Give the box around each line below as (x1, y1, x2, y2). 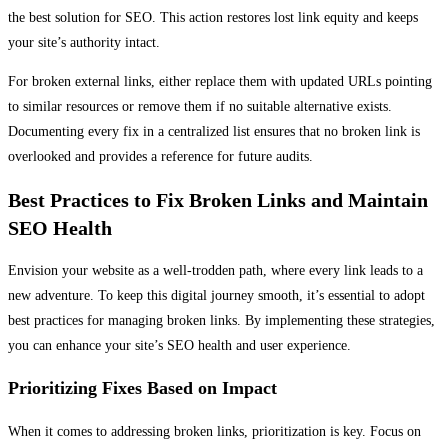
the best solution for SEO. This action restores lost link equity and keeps (8, 10, 418, 26)
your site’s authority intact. (8, 35, 160, 51)
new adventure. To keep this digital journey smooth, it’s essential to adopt (8, 288, 425, 304)
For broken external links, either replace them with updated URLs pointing (8, 74, 432, 90)
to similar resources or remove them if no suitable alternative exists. (8, 99, 392, 115)
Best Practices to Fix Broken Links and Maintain (8, 188, 428, 211)
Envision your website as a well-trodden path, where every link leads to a (8, 263, 423, 279)
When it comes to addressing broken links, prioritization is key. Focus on (8, 424, 421, 440)
